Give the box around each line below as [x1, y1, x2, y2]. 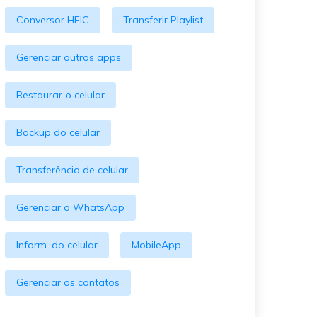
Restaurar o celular [16, 88, 105, 101]
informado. [38, 30, 91, 43]
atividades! [229, 4, 275, 16]
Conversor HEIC [16, 13, 89, 26]
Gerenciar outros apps [16, 51, 121, 64]
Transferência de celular [16, 163, 128, 176]
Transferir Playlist [123, 13, 203, 26]
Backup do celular [16, 126, 100, 139]
